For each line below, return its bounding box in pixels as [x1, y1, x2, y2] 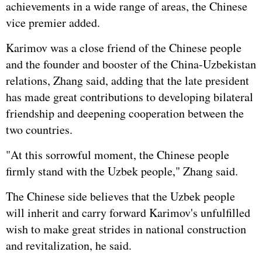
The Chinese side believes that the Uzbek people [6, 188, 235, 204]
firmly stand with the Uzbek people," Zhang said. [6, 163, 238, 179]
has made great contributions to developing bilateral [6, 89, 253, 105]
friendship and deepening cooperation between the [6, 105, 244, 121]
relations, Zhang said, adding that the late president [6, 73, 249, 88]
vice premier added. [6, 15, 100, 30]
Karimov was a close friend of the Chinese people [6, 40, 242, 56]
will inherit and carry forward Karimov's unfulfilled [6, 205, 250, 220]
